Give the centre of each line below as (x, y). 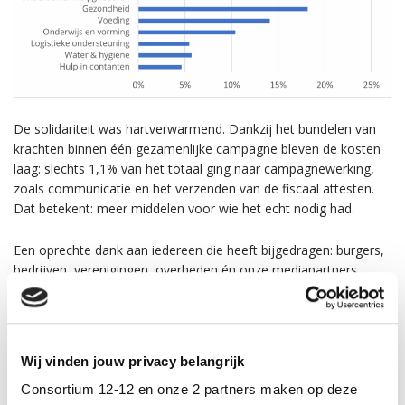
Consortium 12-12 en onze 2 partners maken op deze (189, 390)
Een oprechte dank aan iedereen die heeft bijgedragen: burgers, (199, 250)
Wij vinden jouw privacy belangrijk (133, 361)
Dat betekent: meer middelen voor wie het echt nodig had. (184, 209)
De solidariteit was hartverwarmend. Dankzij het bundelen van (195, 129)
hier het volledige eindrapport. (120, 332)
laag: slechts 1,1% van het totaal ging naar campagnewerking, (194, 169)
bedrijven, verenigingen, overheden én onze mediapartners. (187, 270)
